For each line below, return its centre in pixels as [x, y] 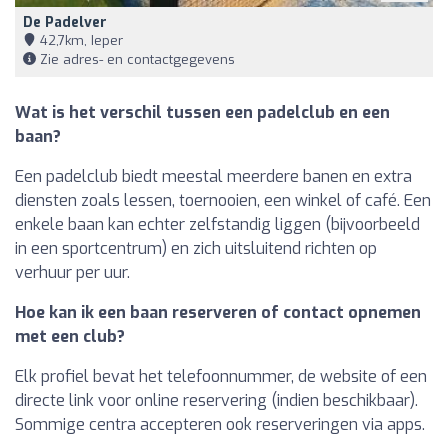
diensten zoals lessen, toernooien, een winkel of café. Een [223, 200]
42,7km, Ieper [79, 40]
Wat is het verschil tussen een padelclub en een [202, 112]
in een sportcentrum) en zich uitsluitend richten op [196, 248]
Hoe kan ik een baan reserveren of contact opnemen [218, 312]
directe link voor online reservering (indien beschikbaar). [216, 400]
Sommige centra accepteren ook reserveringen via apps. [220, 424]
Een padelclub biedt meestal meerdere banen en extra [213, 176]
